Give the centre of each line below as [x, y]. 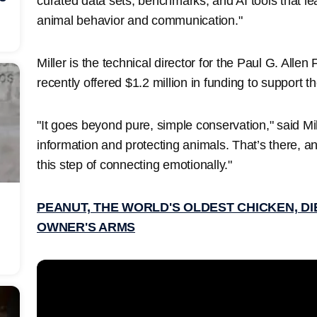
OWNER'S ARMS [86, 227]
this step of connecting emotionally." [134, 165]
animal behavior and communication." [140, 20]
